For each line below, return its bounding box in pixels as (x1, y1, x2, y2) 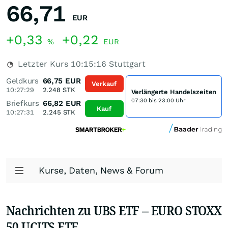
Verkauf (92, 79, 117, 88)
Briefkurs (6, 99, 39, 108)
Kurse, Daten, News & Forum (39, 165, 163, 176)
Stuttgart (106, 59, 146, 69)
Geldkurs (6, 76, 39, 85)
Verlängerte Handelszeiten (131, 88, 217, 96)
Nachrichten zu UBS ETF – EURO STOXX (6, 201, 222, 219)
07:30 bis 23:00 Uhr (131, 97, 185, 104)
